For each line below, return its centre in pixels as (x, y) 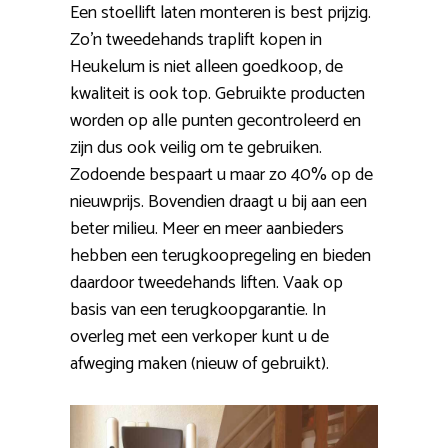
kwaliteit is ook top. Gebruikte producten (217, 93)
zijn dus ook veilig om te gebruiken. (196, 147)
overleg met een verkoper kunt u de (199, 336)
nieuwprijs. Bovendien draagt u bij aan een (218, 201)
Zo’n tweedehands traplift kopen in (196, 39)
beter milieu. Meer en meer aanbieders (207, 228)
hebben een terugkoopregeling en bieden (220, 255)
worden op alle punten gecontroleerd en (215, 120)
